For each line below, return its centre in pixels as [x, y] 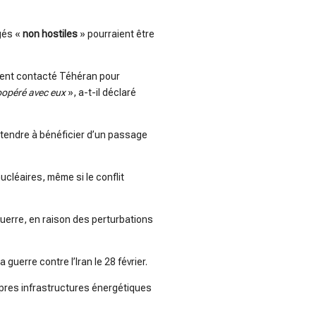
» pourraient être [116, 34]
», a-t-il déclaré [101, 93]
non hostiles [50, 34]
